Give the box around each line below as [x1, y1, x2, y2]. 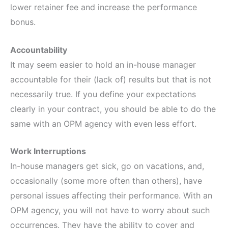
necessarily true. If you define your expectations [10, 89, 196, 99]
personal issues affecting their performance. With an [10, 190, 212, 201]
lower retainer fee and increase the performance [10, 2, 197, 13]
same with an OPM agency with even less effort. [10, 118, 196, 129]
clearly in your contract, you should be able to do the [10, 103, 216, 114]
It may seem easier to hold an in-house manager [10, 59, 196, 70]
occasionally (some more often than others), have [10, 176, 202, 186]
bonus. [10, 17, 36, 27]
